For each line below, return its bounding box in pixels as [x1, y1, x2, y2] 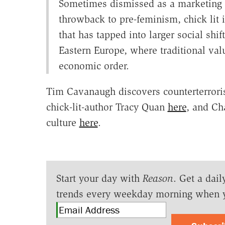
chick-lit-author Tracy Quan [46, 101, 168, 114]
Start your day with [56, 172, 143, 185]
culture [46, 117, 79, 129]
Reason [142, 172, 173, 185]
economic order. [58, 60, 129, 72]
